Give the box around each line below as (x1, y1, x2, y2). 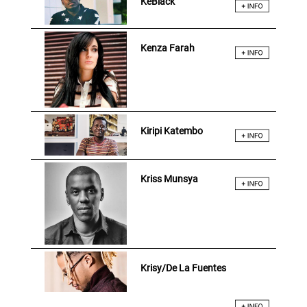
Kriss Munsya (140, 173, 198, 185)
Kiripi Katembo (140, 125, 203, 137)
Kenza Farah (140, 42, 195, 53)
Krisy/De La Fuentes (140, 262, 226, 274)
